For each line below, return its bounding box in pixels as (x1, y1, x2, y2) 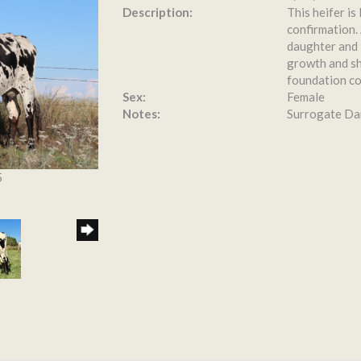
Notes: (122, 106, 160, 121)
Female (286, 89, 325, 104)
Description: (122, 5, 193, 19)
